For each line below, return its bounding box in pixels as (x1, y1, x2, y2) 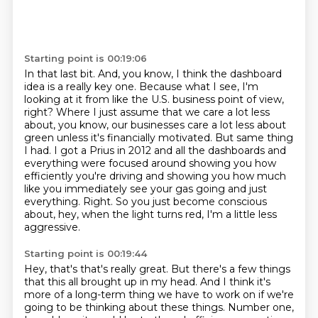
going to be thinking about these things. (23, 301, 228, 314)
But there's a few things (170, 263, 290, 275)
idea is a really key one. (23, 80, 139, 93)
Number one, (227, 301, 294, 314)
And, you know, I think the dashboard (97, 67, 282, 80)
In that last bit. (23, 67, 98, 80)
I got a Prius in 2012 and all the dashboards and (53, 144, 286, 157)
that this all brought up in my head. (23, 275, 200, 288)
